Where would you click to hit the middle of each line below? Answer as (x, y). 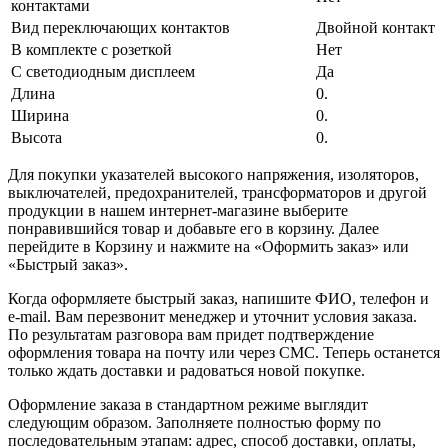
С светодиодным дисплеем (103, 71)
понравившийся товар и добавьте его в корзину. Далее (193, 228)
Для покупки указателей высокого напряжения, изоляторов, (213, 174)
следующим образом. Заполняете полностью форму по (194, 422)
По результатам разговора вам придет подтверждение (191, 334)
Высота (36, 137)
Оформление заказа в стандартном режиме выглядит (188, 404)
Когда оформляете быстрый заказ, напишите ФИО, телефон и (218, 298)
